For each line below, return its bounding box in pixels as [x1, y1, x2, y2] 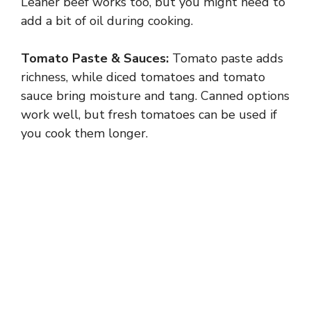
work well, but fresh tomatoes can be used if [21, 106, 277, 124]
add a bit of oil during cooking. [21, 12, 193, 30]
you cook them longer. [21, 125, 148, 142]
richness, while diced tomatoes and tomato [21, 69, 265, 86]
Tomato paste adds [169, 50, 283, 67]
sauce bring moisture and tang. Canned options [21, 87, 289, 105]
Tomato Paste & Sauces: [21, 50, 169, 67]
